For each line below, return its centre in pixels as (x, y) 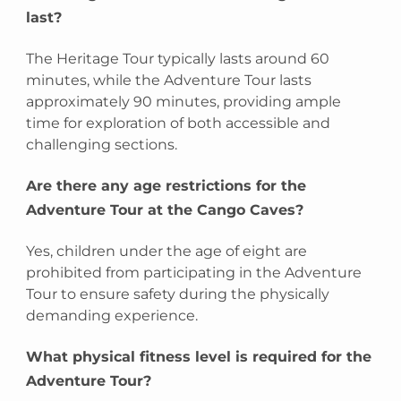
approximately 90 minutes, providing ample (184, 101)
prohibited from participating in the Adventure (194, 272)
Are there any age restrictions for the (166, 186)
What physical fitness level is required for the (199, 357)
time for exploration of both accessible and (179, 123)
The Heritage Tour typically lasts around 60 (178, 58)
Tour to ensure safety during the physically (178, 294)
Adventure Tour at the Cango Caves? (165, 210)
